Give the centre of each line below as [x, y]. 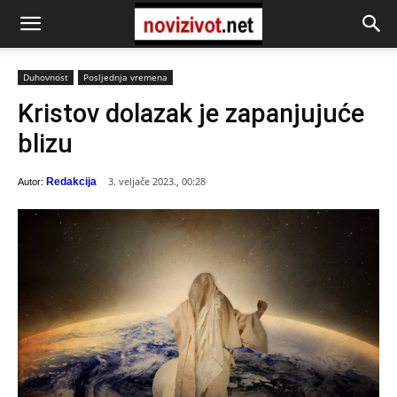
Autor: [31, 181]
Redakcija [71, 181]
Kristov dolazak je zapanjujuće [191, 113]
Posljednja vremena [125, 77]
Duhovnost [46, 77]
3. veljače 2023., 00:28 [157, 182]
